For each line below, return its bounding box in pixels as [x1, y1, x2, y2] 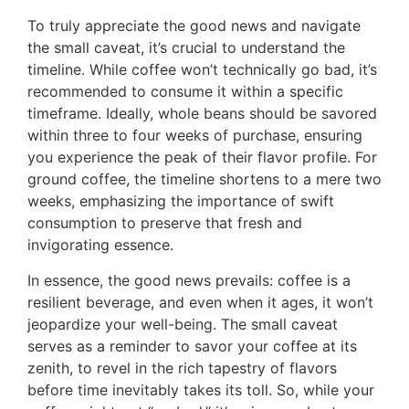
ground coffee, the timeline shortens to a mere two [27, 170, 382, 189]
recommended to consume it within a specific [27, 82, 343, 101]
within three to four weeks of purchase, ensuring [27, 126, 362, 145]
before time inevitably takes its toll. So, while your [27, 380, 374, 399]
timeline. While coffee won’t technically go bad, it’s [27, 60, 377, 79]
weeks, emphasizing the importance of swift [27, 192, 334, 211]
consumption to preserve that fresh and [27, 214, 302, 233]
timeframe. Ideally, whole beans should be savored [27, 104, 377, 123]
